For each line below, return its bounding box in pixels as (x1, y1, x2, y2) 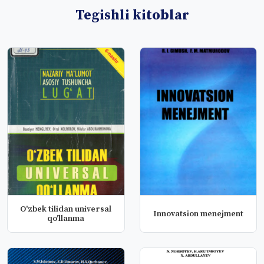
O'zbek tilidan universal (20, 204, 112, 214)
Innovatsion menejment (153, 209, 243, 219)
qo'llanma (47, 213, 85, 224)
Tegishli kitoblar (75, 6, 189, 24)
